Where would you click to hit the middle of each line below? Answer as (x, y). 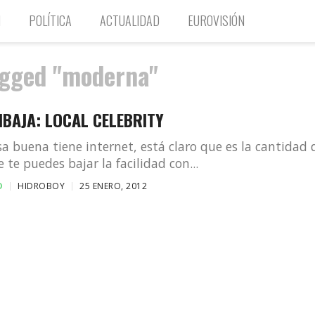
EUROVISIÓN (216, 20)
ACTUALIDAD (130, 20)
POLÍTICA (50, 20)
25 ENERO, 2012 (114, 186)
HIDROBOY (41, 186)
